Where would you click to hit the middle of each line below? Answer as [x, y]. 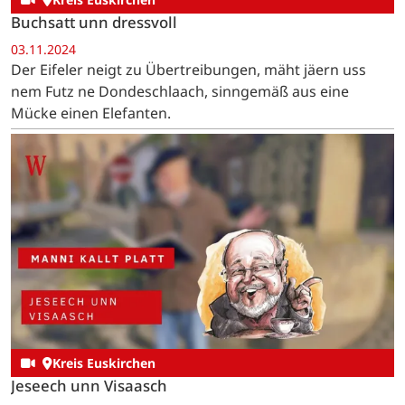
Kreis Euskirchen [104, 363]
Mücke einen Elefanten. [91, 113]
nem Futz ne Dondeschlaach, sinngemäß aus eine [180, 91]
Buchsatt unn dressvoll [94, 23]
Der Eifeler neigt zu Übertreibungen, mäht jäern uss [188, 69]
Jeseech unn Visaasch [89, 386]
